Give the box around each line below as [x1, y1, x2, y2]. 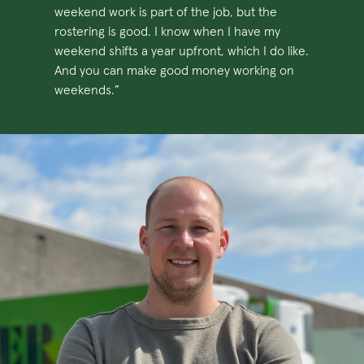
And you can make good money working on [54, 63, 295, 77]
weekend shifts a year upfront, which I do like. [54, 44, 310, 58]
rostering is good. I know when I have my [54, 24, 281, 38]
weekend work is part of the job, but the [54, 5, 278, 19]
